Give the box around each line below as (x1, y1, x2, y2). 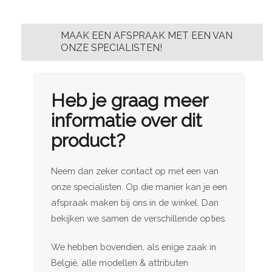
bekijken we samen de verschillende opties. (51, 212, 226, 223)
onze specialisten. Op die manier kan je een (51, 181, 227, 192)
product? (51, 129, 125, 151)
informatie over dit (51, 109, 202, 131)
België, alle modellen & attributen (51, 257, 188, 268)
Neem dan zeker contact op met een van (51, 165, 219, 176)
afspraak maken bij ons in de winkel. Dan (51, 197, 219, 208)
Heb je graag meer (51, 89, 208, 111)
